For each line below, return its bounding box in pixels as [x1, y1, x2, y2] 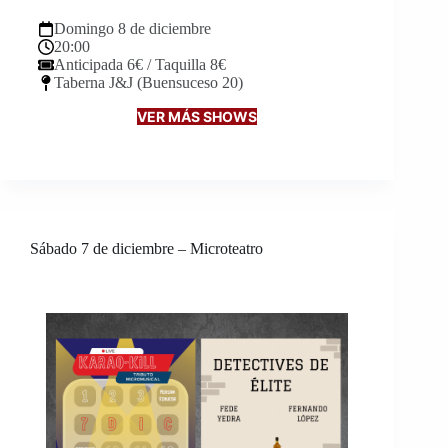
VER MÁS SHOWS [137, 107, 258, 125]
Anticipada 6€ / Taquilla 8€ [54, 55, 226, 73]
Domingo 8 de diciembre [54, 19, 211, 37]
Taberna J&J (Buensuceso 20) [54, 73, 243, 91]
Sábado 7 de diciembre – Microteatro [30, 239, 263, 257]
